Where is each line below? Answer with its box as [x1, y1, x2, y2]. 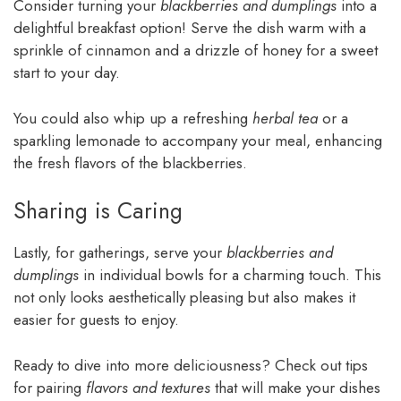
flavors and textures [86, 376, 210, 398]
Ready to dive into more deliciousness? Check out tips [13, 354, 368, 376]
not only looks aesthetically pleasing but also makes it [13, 286, 355, 309]
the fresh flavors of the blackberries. [13, 151, 247, 174]
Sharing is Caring [13, 194, 183, 227]
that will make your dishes [210, 376, 380, 398]
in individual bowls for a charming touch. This [79, 264, 381, 286]
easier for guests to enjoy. [13, 309, 179, 331]
